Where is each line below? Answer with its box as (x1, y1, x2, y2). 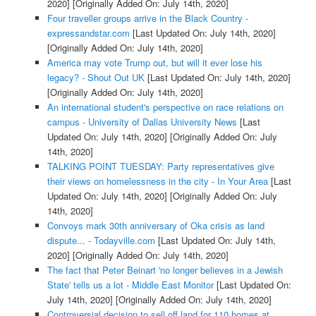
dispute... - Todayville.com (47, 233, 155, 247)
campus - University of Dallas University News (47, 114, 237, 128)
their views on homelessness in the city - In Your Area (47, 174, 268, 188)
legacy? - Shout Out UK (47, 70, 145, 84)
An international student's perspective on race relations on (47, 99, 284, 114)
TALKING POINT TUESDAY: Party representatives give (47, 159, 274, 173)
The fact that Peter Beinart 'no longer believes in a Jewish (47, 262, 283, 276)
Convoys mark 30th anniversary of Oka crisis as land (47, 218, 265, 232)
